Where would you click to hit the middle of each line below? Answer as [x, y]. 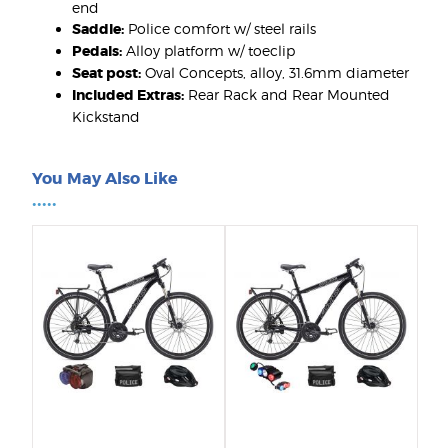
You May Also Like [105, 179]
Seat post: [106, 73]
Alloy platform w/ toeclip [208, 51]
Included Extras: [128, 95]
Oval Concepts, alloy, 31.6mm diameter [275, 73]
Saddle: [98, 29]
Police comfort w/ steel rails [220, 29]
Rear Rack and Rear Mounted [287, 95]
